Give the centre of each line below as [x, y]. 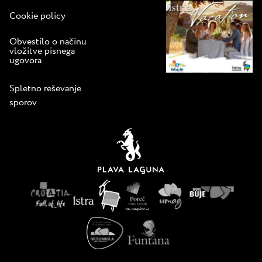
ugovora [25, 61]
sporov [23, 103]
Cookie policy [37, 16]
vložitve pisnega [42, 51]
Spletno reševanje [45, 89]
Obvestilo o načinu [48, 42]
